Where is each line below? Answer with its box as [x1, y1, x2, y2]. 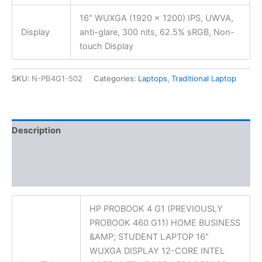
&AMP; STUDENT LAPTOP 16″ [89, 232, 209, 243]
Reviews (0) [12, 170, 62, 181]
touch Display [79, 41, 133, 52]
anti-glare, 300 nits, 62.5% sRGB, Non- [79, 27, 235, 38]
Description [12, 125, 61, 136]
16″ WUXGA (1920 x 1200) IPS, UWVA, [79, 13, 233, 24]
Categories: [94, 74, 138, 84]
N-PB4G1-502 [32, 74, 82, 84]
